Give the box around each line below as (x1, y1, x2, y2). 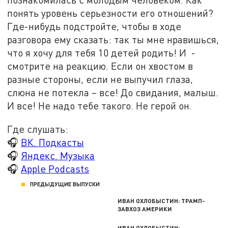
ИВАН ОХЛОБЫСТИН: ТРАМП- (118, 197, 206, 205)
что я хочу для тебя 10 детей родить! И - (7, 46, 196, 59)
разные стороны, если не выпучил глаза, (7, 73, 193, 85)
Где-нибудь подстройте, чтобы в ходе (7, 20, 182, 32)
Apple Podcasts (21, 162, 90, 175)
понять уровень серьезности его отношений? (7, 7, 214, 19)
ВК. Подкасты (21, 136, 84, 148)
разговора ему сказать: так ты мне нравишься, (7, 33, 219, 45)
